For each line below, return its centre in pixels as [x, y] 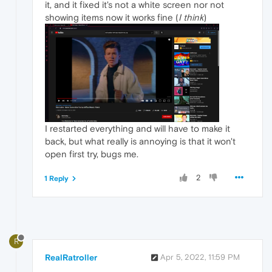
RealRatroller [71, 258]
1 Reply [56, 178]
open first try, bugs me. [92, 154]
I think [191, 17]
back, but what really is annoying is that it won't [140, 141]
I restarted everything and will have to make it [138, 128]
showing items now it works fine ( [112, 17]
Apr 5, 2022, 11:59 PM [200, 257]
